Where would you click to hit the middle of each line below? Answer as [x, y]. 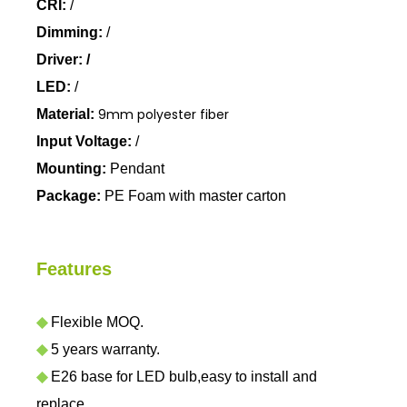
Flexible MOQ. [95, 322]
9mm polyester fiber [164, 114]
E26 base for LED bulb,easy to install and [182, 377]
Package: [69, 196]
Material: [65, 114]
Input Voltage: [84, 141]
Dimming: [71, 32]
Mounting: [71, 169]
